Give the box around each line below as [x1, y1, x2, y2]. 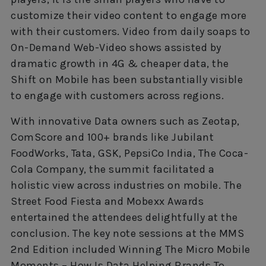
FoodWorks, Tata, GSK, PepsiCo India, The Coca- [11, 146, 248, 160]
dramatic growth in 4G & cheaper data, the [11, 56, 229, 70]
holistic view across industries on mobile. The [11, 178, 242, 192]
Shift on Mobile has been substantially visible [11, 72, 243, 86]
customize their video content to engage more [11, 8, 246, 22]
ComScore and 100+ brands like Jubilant [11, 130, 214, 144]
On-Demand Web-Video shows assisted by [11, 40, 221, 54]
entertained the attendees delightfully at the [11, 210, 238, 224]
